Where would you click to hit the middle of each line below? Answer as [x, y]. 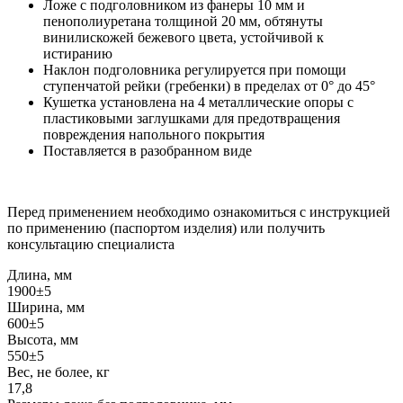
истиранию [78, 53]
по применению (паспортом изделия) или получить [166, 228]
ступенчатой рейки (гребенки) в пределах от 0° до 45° [209, 85]
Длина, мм [40, 274]
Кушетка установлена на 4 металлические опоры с [198, 102]
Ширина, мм [46, 307]
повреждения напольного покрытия [154, 134]
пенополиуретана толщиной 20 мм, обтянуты [183, 21]
